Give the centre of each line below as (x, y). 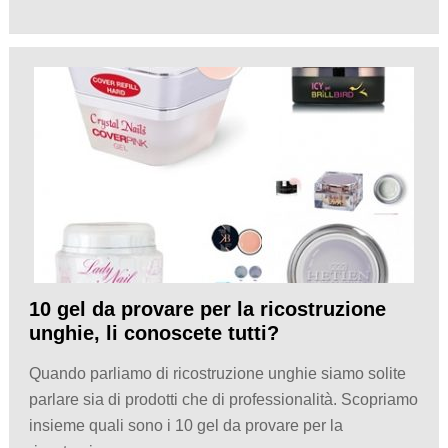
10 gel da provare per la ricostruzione (207, 308)
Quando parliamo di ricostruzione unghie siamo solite (217, 373)
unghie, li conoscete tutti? (153, 332)
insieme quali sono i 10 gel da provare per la (185, 425)
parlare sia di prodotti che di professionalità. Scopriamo (223, 399)
